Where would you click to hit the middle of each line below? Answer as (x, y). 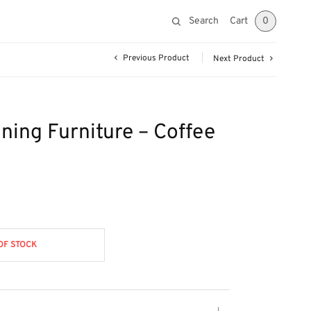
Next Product (239, 59)
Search (203, 21)
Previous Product (156, 58)
